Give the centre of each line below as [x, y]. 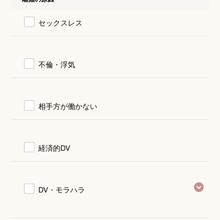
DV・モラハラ [62, 189]
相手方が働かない [68, 106]
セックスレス [61, 22]
